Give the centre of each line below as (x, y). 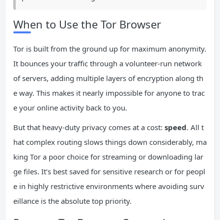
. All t (195, 127)
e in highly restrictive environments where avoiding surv (109, 186)
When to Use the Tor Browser (87, 24)
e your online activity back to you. (70, 107)
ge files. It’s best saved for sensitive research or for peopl (109, 171)
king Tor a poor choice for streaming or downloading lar (108, 156)
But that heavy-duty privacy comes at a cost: (89, 127)
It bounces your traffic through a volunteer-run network (108, 63)
